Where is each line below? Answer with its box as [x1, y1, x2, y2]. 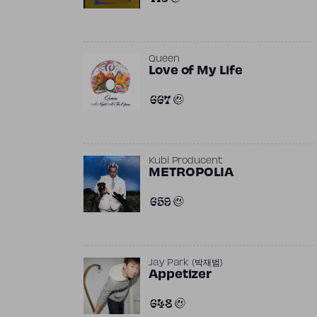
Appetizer [149, 269, 212, 281]
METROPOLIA [149, 167, 234, 179]
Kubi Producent [149, 156, 223, 166]
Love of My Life [149, 65, 243, 77]
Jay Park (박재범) [149, 258, 223, 267]
